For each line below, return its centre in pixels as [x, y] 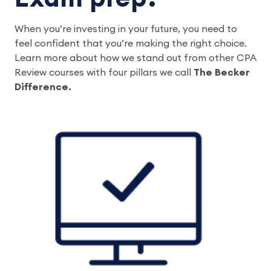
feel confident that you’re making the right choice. [131, 43]
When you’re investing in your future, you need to [126, 29]
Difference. [45, 87]
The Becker [222, 72]
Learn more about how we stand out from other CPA [135, 58]
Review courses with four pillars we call [104, 72]
